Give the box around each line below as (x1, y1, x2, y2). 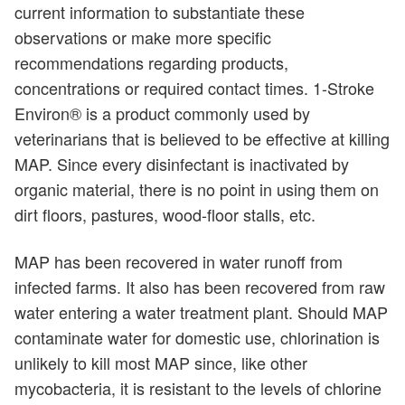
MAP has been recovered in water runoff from (14, 249, 343, 273)
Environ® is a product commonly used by (14, 100, 310, 125)
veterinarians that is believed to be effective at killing (14, 126, 390, 150)
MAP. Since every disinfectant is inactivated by (14, 151, 349, 175)
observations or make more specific (14, 24, 271, 49)
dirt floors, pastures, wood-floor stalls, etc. (14, 202, 316, 226)
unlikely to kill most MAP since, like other (14, 350, 307, 374)
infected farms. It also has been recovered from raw (14, 274, 385, 298)
